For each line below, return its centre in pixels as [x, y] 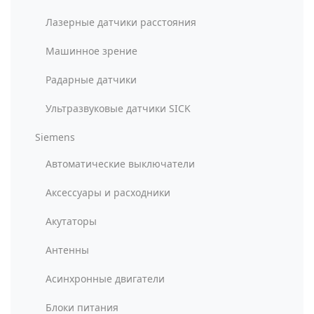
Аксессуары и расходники [108, 192]
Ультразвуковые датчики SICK [118, 108]
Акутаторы [71, 221]
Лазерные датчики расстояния [121, 22]
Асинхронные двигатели [105, 279]
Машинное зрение [91, 51]
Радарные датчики [91, 80]
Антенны [67, 250]
